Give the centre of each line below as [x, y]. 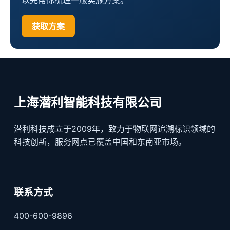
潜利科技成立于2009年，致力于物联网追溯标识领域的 [114, 129]
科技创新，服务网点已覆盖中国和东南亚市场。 [100, 142]
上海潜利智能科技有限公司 [88, 103]
